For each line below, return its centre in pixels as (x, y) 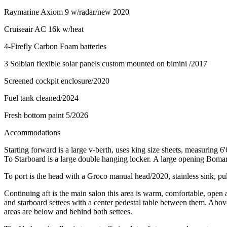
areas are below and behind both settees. (69, 211)
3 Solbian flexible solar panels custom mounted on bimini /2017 (106, 63)
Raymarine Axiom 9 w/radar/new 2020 (67, 12)
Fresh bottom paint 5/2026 (46, 115)
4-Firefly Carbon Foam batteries (55, 46)
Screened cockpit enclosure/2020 (57, 81)
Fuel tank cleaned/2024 (42, 98)
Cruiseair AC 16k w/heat (44, 29)
